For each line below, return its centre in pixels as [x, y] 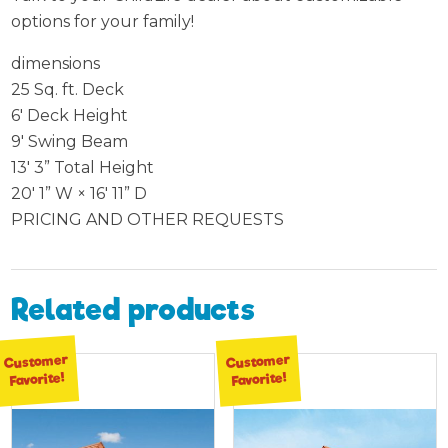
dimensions [56, 63]
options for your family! [103, 21]
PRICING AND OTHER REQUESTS [148, 219]
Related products [133, 311]
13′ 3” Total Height [83, 167]
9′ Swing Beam [70, 141]
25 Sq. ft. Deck [68, 89]
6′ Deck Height [70, 115]
